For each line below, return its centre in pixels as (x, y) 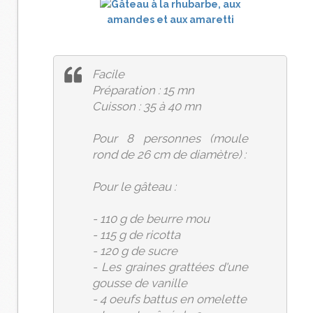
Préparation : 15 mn (143, 90)
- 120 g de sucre (135, 251)
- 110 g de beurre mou (151, 219)
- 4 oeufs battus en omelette (169, 299)
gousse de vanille (140, 283)
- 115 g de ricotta (136, 235)
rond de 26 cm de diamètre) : (169, 154)
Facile (108, 74)
